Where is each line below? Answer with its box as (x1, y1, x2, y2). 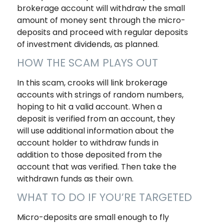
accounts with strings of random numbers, (16, 89, 183, 101)
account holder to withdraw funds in (16, 137, 158, 149)
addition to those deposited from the (16, 149, 162, 161)
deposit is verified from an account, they (16, 113, 175, 125)
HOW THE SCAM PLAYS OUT (16, 55, 158, 70)
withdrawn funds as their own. (16, 173, 133, 185)
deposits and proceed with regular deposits (16, 26, 188, 38)
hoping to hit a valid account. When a (16, 101, 162, 113)
